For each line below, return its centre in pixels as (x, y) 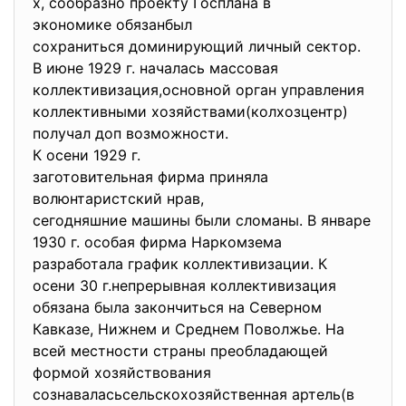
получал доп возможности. (135, 133)
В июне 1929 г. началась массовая (155, 68)
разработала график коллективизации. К (180, 264)
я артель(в (317, 394)
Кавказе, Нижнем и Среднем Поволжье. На (188, 329)
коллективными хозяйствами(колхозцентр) (190, 111)
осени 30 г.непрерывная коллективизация (187, 285)
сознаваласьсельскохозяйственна (156, 394)
